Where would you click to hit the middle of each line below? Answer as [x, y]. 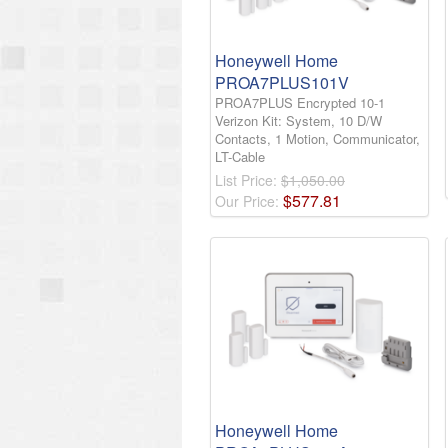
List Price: [248, 180]
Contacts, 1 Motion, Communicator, [317, 139]
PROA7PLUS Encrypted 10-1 [300, 103]
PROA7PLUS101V [282, 83]
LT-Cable [240, 157]
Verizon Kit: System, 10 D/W [298, 121]
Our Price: [249, 201]
